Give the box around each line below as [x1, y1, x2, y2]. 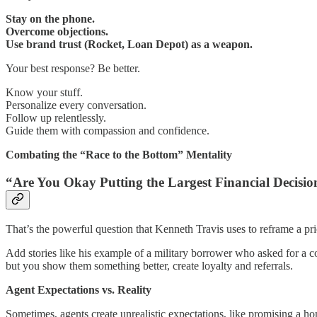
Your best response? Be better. [6, 62, 140, 75]
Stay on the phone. [6, 13, 95, 25]
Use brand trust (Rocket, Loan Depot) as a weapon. [6, 38, 253, 51]
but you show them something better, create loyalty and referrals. [6, 259, 293, 272]
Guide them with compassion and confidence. [6, 125, 209, 137]
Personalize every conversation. [6, 99, 146, 112]
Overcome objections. [6, 25, 108, 38]
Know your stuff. [6, 86, 83, 99]
